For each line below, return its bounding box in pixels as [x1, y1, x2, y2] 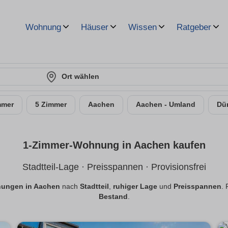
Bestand [98, 193, 128, 201]
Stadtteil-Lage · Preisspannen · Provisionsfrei [22, 162, 206, 173]
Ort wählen [62, 72, 99, 80]
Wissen [128, 22, 157, 32]
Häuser [81, 22, 108, 32]
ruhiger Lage [112, 183, 157, 191]
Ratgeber [177, 22, 211, 32]
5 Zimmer [35, 101, 67, 108]
